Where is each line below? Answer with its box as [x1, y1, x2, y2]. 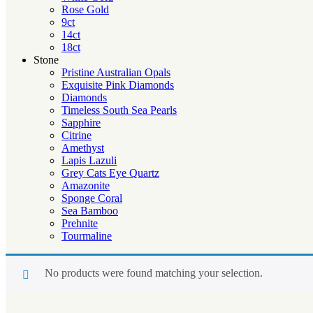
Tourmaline [61, 229, 112, 242]
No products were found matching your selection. [45, 266, 263, 279]
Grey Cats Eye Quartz [61, 166, 159, 179]
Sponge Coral [61, 191, 122, 204]
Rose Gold [61, 3, 109, 15]
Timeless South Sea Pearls [61, 103, 177, 116]
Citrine [61, 129, 92, 141]
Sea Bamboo [61, 204, 118, 217]
